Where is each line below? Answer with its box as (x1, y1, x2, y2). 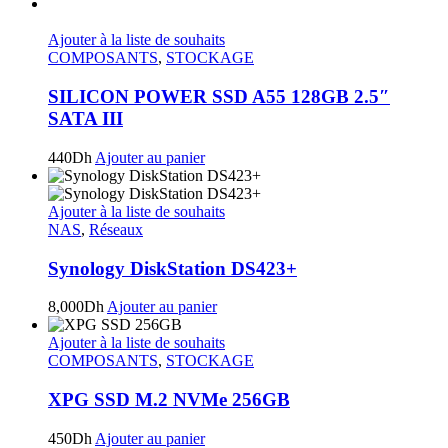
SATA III (48, 108, 123, 130)
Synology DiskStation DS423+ (48, 257, 297, 279)
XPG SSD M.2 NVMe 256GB (48, 388, 290, 410)
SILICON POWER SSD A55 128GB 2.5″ (48, 86, 390, 108)
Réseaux (89, 220, 143, 238)
